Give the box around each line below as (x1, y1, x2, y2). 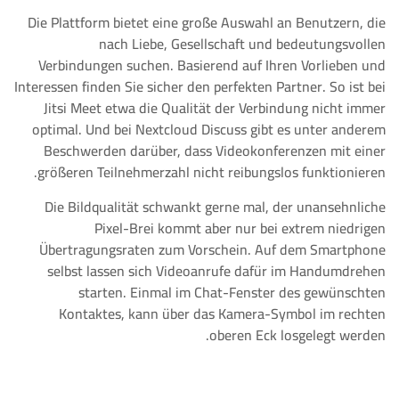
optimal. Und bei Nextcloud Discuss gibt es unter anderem (32, 116, 386, 142)
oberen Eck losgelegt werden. (209, 322, 386, 348)
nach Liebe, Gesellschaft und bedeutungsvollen (99, 30, 386, 57)
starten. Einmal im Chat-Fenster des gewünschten (78, 279, 386, 305)
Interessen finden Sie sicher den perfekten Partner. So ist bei (14, 73, 386, 100)
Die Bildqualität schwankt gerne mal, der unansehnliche (45, 193, 386, 220)
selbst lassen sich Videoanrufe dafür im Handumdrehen (47, 257, 386, 284)
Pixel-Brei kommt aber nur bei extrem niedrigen (94, 215, 386, 241)
